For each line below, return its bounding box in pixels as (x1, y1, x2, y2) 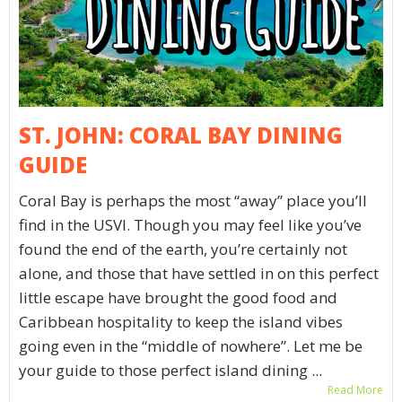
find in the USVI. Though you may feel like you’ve (19, 214, 362, 236)
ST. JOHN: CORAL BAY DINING (19, 120, 343, 151)
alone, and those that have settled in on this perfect (19, 263, 379, 284)
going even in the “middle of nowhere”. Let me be (19, 336, 363, 357)
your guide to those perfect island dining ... (19, 360, 322, 381)
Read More (328, 382, 383, 398)
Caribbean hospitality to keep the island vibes (19, 311, 343, 333)
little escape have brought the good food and (19, 287, 337, 309)
